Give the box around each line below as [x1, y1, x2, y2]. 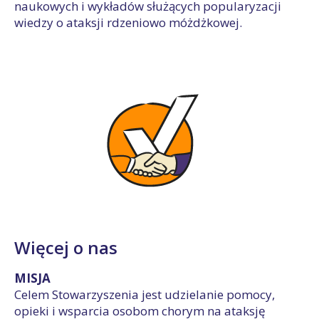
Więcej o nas [14, 236, 117, 259]
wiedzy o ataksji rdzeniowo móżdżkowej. [14, 14, 242, 31]
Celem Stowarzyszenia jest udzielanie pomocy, [14, 286, 275, 303]
